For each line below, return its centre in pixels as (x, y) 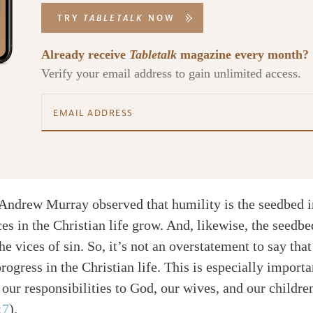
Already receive (85, 54)
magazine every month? (243, 54)
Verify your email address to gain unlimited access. (171, 73)
